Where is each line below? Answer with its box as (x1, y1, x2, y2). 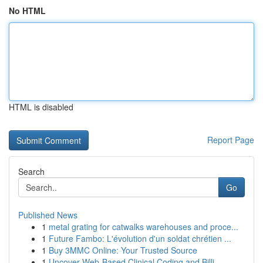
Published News (18, 209, 77, 221)
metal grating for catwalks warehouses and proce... (49, 221, 238, 232)
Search (18, 166, 45, 177)
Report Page (207, 134, 254, 146)
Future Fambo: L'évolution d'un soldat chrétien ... (49, 232, 231, 244)
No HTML (9, 5, 46, 16)
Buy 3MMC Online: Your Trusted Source (49, 244, 197, 256)
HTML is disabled (9, 101, 73, 113)
